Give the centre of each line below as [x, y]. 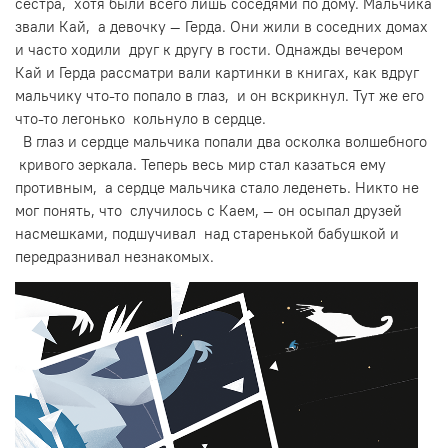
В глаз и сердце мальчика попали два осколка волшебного [221, 141]
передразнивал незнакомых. [114, 256]
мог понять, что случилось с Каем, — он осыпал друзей [208, 210]
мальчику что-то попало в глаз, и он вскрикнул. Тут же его [219, 95]
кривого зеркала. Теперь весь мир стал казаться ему [200, 164]
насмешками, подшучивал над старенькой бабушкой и [207, 233]
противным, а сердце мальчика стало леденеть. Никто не [217, 187]
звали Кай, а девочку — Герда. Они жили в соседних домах [221, 26]
